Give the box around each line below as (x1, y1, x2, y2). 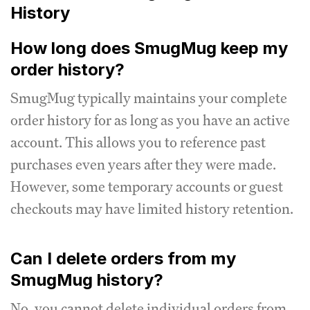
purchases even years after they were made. (10, 155, 276, 174)
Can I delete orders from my (10, 248, 236, 268)
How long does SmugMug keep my (10, 38, 288, 58)
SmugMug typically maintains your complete (10, 89, 287, 107)
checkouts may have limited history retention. (10, 199, 293, 218)
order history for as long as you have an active (10, 111, 290, 129)
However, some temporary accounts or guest (10, 177, 283, 196)
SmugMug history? (10, 270, 163, 290)
